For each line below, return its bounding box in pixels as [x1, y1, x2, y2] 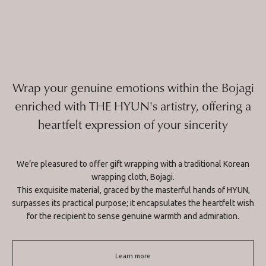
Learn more [115, 252, 151, 260]
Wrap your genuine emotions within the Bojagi [12, 78, 254, 97]
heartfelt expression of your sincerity [38, 115, 228, 134]
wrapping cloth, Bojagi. [91, 172, 175, 182]
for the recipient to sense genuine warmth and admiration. [27, 211, 239, 221]
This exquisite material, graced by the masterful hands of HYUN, [16, 185, 250, 195]
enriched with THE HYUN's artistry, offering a [15, 97, 251, 115]
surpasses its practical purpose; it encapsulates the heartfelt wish [12, 198, 254, 208]
